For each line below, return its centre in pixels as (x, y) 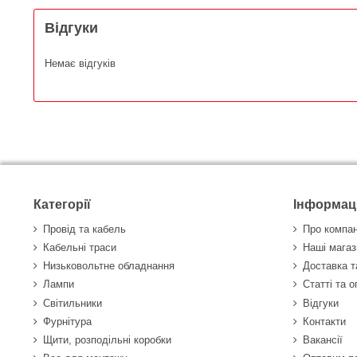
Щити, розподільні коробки (107, 340)
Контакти (324, 321)
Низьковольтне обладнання (109, 266)
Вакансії (322, 340)
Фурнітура (67, 321)
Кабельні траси (80, 248)
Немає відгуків (80, 63)
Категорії (62, 205)
